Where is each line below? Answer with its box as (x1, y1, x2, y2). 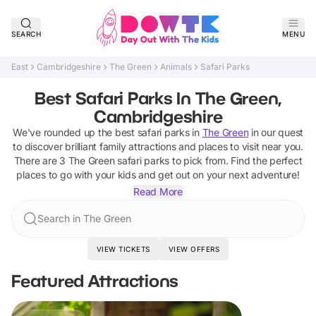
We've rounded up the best (13, 126, 138, 138)
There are (13, 154, 60, 166)
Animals (160, 61, 192, 72)
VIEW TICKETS (96, 245, 150, 253)
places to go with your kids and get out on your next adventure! (16, 169, 300, 181)
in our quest (248, 126, 303, 138)
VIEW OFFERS (168, 245, 220, 253)
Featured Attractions (11, 270, 178, 291)
